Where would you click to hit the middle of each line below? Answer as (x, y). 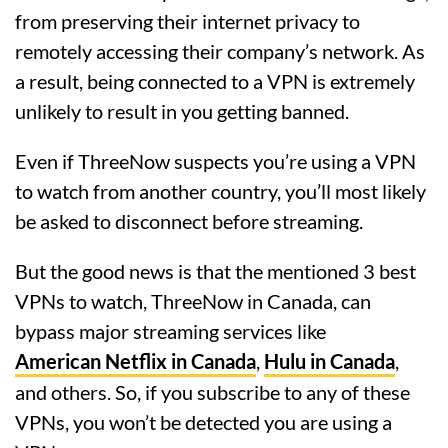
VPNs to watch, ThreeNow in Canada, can (193, 301)
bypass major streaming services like (170, 331)
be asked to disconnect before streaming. (189, 221)
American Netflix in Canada (135, 361)
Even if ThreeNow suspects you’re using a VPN (215, 161)
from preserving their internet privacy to (187, 21)
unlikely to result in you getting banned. (182, 111)
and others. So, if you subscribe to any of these (212, 392)
